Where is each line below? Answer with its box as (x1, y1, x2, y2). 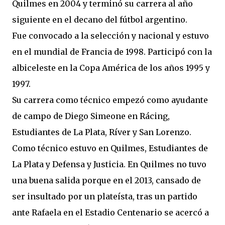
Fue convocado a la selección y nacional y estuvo (12, 31, 209, 41)
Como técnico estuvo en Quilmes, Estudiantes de (12, 143, 208, 153)
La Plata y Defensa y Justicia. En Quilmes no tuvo (12, 159, 206, 169)
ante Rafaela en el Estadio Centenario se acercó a (12, 207, 209, 217)
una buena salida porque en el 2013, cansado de (12, 175, 201, 185)
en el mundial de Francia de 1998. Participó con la (12, 47, 212, 57)
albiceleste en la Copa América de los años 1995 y (12, 63, 210, 73)
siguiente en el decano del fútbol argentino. (12, 15, 187, 25)
